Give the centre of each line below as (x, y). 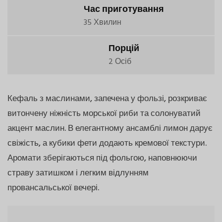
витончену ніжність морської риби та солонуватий (104, 113)
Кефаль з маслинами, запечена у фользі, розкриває (107, 99)
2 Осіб (120, 62)
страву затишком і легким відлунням (78, 173)
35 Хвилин (103, 23)
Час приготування (124, 9)
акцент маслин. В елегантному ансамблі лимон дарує (110, 128)
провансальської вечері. (53, 188)
